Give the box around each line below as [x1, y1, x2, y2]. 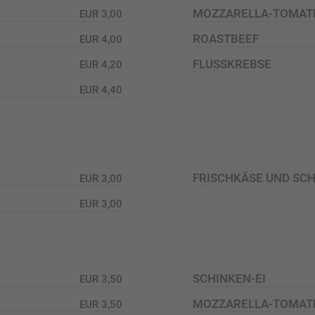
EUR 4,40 [79, 83, 122, 96]
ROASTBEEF [193, 32, 259, 46]
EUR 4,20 [79, 58, 122, 71]
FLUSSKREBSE [193, 57, 271, 71]
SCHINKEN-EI [193, 272, 266, 286]
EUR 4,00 [79, 32, 122, 46]
